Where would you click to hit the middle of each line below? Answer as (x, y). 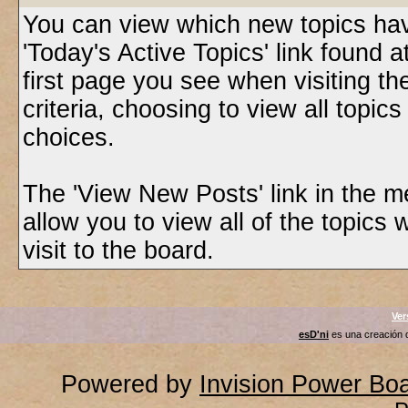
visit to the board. (118, 250)
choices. (68, 138)
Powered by (130, 384)
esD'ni (314, 334)
